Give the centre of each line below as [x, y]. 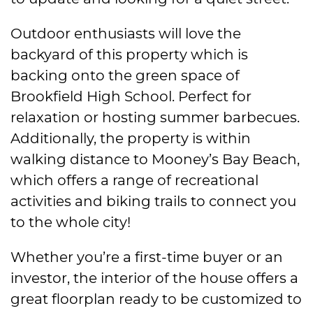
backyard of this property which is [129, 54]
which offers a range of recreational [134, 180]
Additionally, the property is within [131, 138]
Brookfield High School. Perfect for [131, 96]
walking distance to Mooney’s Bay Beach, [155, 159]
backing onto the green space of [125, 75]
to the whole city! [71, 222]
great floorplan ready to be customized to [156, 299]
